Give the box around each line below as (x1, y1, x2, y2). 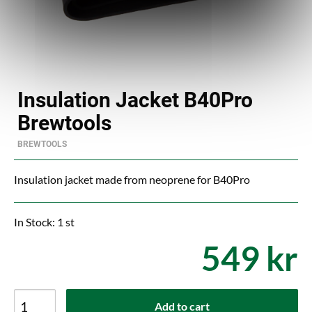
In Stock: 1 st (14, 215, 75, 228)
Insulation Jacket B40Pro (17, 88, 253, 112)
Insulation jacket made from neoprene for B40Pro (14, 173, 250, 186)
